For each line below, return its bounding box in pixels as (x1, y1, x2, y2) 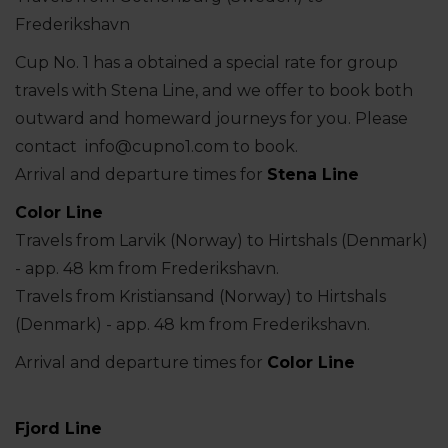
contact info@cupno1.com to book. (15, 136, 302, 156)
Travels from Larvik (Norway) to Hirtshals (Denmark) (15, 230, 428, 250)
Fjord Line (15, 418, 102, 438)
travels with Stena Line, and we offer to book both (15, 80, 413, 100)
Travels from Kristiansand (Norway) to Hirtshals (15, 286, 386, 306)
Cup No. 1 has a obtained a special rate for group (15, 52, 398, 72)
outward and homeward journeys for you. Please (15, 108, 408, 128)
